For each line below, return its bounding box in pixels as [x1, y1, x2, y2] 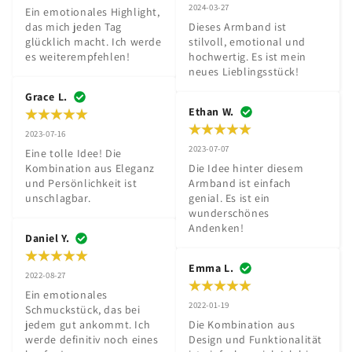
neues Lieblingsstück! [189, 64, 299, 79]
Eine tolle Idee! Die [25, 146, 122, 160]
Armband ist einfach [189, 176, 291, 190]
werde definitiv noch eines [25, 332, 159, 346]
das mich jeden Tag [25, 20, 122, 34]
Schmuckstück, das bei [25, 302, 141, 317]
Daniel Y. [25, 231, 70, 245]
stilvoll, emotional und [189, 35, 306, 49]
